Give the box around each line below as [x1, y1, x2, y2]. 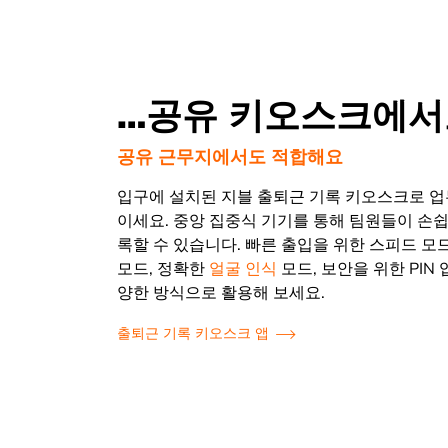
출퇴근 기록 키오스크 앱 [117, 324, 270, 344]
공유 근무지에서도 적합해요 [117, 145, 344, 170]
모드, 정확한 [117, 258, 210, 281]
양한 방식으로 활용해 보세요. [117, 282, 326, 305]
